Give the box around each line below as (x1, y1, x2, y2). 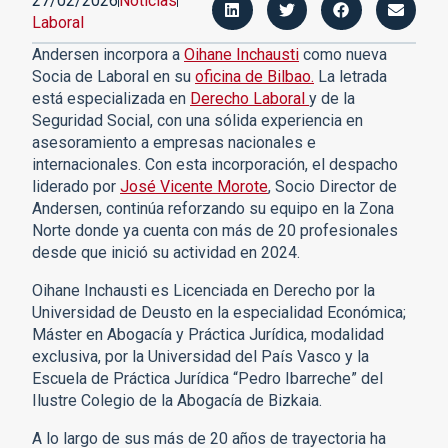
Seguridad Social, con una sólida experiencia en (32, 110, 363, 130)
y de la (309, 88, 355, 108)
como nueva (299, 44, 387, 64)
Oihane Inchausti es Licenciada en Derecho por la (32, 280, 375, 300)
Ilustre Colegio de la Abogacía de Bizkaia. (32, 390, 322, 410)
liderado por (32, 176, 120, 196)
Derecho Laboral (190, 88, 309, 108)
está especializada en (32, 88, 190, 108)
